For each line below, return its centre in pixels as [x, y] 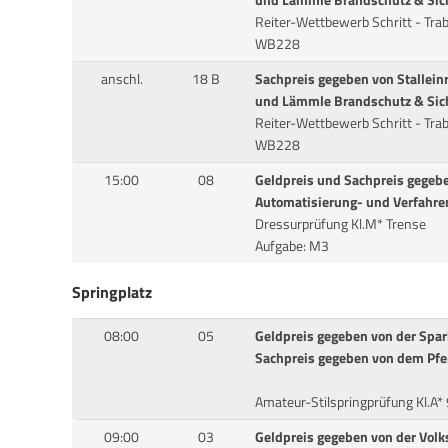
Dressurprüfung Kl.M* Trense [340, 224]
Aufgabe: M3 [291, 246]
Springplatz [112, 292]
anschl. [121, 79]
